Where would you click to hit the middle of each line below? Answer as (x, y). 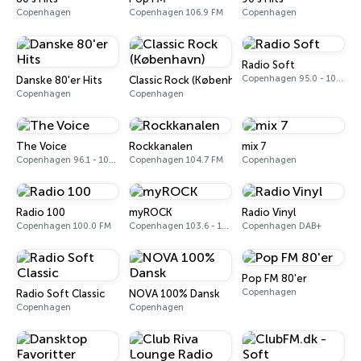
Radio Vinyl (269, 212)
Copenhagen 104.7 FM (176, 160)
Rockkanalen (161, 146)
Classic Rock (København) (192, 80)
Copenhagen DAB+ (282, 226)
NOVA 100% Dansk (174, 294)
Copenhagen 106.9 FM (176, 12)
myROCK (151, 212)
